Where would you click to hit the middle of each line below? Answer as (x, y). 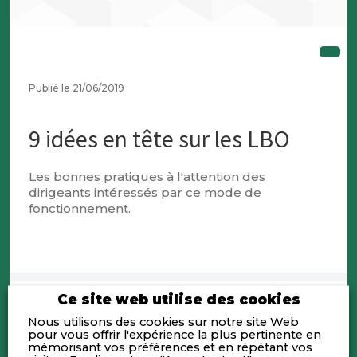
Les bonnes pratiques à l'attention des (147, 177)
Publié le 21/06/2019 (77, 88)
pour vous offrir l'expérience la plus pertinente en (175, 334)
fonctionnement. (80, 209)
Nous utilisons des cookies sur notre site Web (163, 321)
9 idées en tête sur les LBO (160, 139)
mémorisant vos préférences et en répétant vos (170, 347)
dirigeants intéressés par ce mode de (145, 193)
